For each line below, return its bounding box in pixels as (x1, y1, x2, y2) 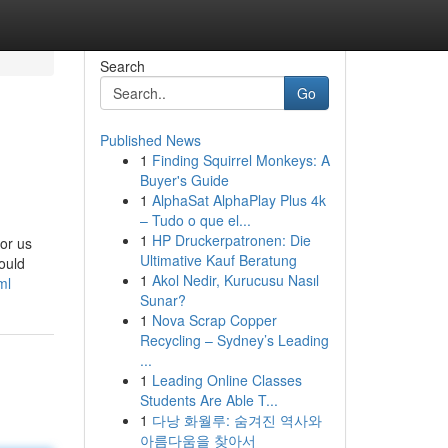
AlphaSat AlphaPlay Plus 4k (151, 190, 326, 210)
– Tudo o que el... (139, 210, 251, 230)
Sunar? (139, 290, 186, 310)
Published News (99, 130, 201, 150)
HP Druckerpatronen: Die (151, 230, 311, 250)
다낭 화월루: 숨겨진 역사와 (151, 410, 322, 430)
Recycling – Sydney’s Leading (139, 330, 329, 350)
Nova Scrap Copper (151, 310, 277, 330)
